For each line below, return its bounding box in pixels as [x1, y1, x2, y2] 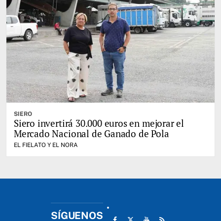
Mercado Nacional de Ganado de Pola [14, 127, 169, 140]
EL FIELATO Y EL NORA [14, 141, 78, 148]
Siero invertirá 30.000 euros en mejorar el [14, 116, 184, 129]
